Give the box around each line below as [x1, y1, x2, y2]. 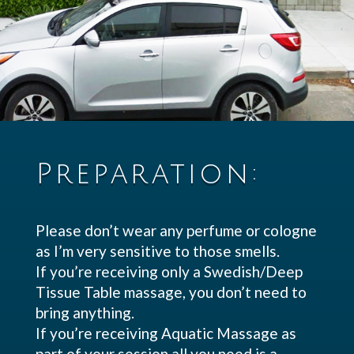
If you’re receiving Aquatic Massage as [35, 324, 296, 342]
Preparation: [35, 159, 261, 190]
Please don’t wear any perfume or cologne [35, 221, 317, 239]
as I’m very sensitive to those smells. [35, 242, 280, 260]
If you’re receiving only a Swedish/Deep [35, 262, 303, 281]
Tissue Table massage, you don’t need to [35, 283, 307, 301]
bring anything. [35, 303, 134, 322]
